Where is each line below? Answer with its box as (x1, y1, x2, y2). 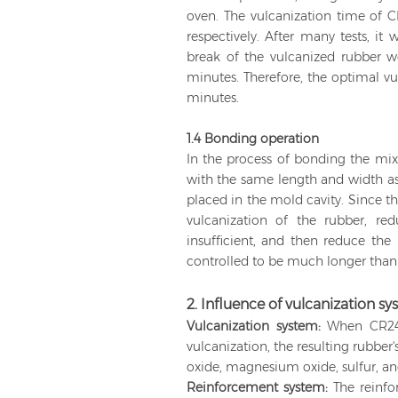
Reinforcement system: (186, 379, 334, 396)
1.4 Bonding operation (186, 131, 319, 147)
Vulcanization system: (186, 318, 321, 335)
